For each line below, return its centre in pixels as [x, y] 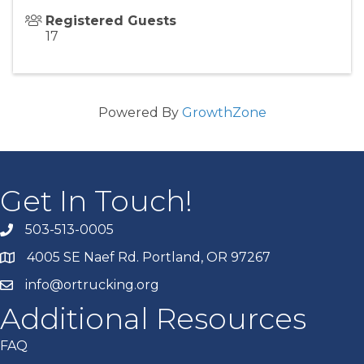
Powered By [140, 112]
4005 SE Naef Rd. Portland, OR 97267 [149, 257]
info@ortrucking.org [92, 284]
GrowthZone [224, 112]
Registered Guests [111, 20]
